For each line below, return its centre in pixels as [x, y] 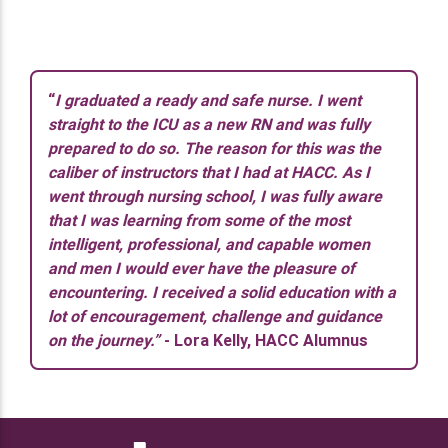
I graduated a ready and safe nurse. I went [208, 99]
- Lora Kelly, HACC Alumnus [270, 339]
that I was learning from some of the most [199, 219]
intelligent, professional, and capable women [209, 243]
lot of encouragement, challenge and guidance [215, 315]
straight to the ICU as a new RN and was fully [209, 123]
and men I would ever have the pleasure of [201, 267]
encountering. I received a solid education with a [222, 291]
